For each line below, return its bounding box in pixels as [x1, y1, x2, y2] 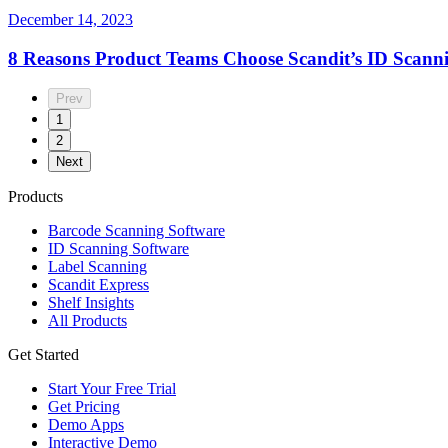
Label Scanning [48, 258, 147, 276]
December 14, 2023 [8, 10, 133, 28]
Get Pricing [48, 398, 120, 416]
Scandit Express [48, 276, 149, 294]
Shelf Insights [48, 294, 134, 312]
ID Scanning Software [48, 240, 189, 258]
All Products [48, 312, 127, 330]
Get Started [8, 346, 79, 364]
